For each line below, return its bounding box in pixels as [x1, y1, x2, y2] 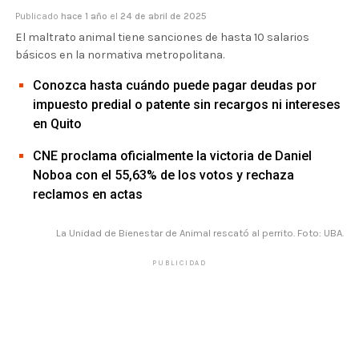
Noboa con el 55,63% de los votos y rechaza [32, 167, 294, 183]
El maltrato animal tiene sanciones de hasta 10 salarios [14, 30, 309, 44]
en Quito [32, 116, 82, 131]
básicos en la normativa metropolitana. [14, 48, 224, 62]
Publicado [14, 10, 58, 22]
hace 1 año [60, 10, 110, 22]
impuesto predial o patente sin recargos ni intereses [32, 97, 341, 112]
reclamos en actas [32, 187, 143, 202]
